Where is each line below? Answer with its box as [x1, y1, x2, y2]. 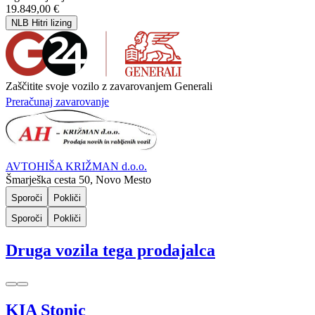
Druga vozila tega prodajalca [6, 241, 215, 260]
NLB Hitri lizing [11, 17, 72, 28]
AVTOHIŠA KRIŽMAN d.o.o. [6, 160, 147, 173]
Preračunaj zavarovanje [6, 95, 109, 108]
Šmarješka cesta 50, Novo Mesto [6, 174, 151, 186]
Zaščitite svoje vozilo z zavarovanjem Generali [6, 79, 212, 92]
